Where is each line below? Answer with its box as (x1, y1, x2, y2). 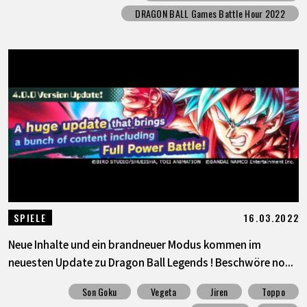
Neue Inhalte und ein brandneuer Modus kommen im (8, 236, 261, 252)
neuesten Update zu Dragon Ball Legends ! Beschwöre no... (8, 254, 293, 270)
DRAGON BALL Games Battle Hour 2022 (135, 5, 285, 21)
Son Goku (82, 284, 117, 299)
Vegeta (150, 284, 177, 299)
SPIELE (14, 210, 47, 225)
